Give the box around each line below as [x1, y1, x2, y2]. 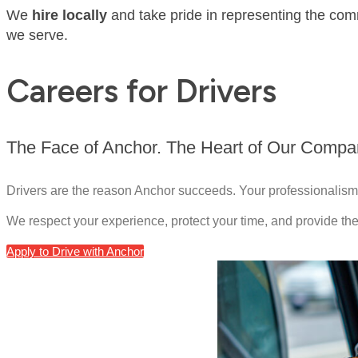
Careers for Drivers [6, 71, 276, 110]
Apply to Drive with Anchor [6, 245, 144, 259]
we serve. [6, 26, 68, 43]
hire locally [32, 6, 107, 23]
